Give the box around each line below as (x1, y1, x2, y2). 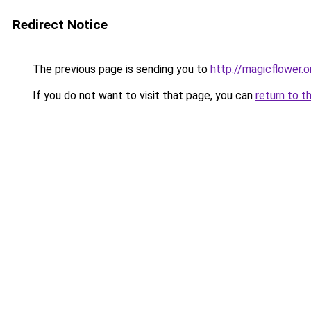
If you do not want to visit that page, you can (30, 89, 255, 102)
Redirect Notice (12, 17, 108, 33)
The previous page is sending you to (30, 62, 210, 76)
